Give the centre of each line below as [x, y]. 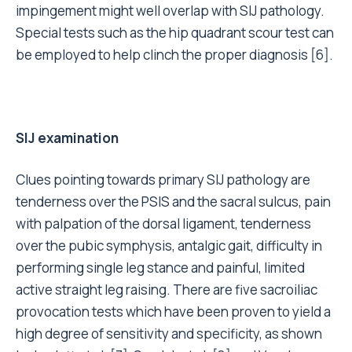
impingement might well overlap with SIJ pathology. [170, 11]
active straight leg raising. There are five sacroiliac [167, 290]
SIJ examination [67, 138]
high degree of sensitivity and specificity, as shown [169, 334]
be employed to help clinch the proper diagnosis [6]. [174, 55]
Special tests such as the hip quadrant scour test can [175, 33]
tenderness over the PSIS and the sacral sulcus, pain [173, 202]
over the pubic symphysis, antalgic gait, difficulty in [169, 246]
